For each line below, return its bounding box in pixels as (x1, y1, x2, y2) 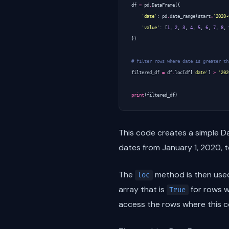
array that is (119, 184, 167, 195)
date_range (170, 13, 195, 19)
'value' (142, 25, 159, 30)
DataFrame (152, 2, 175, 8)
